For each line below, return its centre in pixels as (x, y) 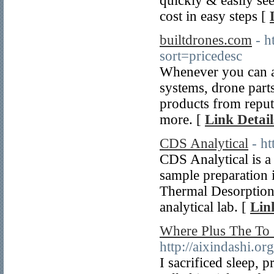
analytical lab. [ (205, 207)
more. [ (182, 120)
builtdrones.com (206, 40)
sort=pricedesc (201, 56)
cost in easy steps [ (215, 16)
